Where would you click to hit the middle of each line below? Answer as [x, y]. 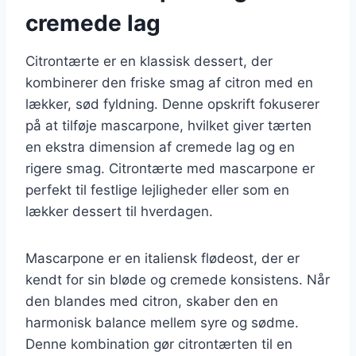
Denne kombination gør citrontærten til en [159, 344]
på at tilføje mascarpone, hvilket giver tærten [168, 125]
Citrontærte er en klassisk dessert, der [149, 61]
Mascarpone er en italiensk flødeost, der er [163, 258]
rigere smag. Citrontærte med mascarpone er [170, 168]
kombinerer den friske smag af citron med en [169, 82]
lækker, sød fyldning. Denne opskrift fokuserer [172, 104]
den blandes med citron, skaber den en [152, 301]
